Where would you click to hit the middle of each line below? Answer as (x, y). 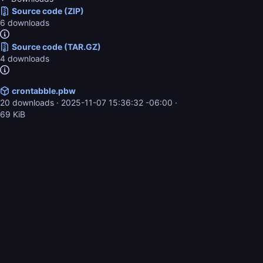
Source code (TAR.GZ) (56, 47)
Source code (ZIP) (48, 11)
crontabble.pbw (43, 91)
